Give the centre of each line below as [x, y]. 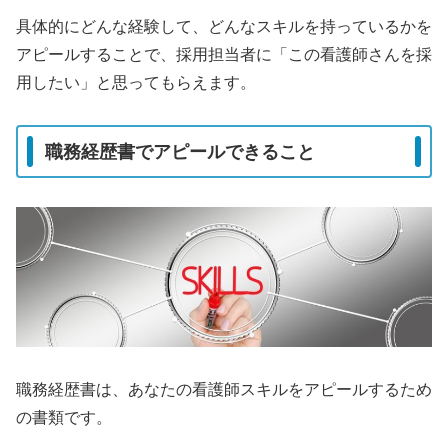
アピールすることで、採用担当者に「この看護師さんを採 [224, 54]
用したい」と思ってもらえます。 [136, 82]
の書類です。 [64, 418]
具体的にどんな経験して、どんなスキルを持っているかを [224, 26]
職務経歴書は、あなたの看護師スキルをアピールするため [224, 390]
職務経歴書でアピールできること [180, 151]
